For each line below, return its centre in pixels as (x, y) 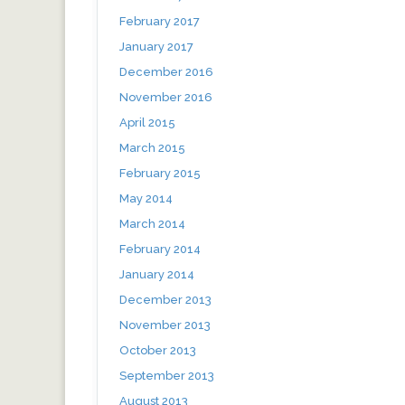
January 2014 (157, 274)
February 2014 (160, 249)
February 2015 (160, 173)
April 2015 (147, 122)
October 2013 (158, 350)
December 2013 (165, 299)
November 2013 (165, 325)
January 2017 (156, 46)
